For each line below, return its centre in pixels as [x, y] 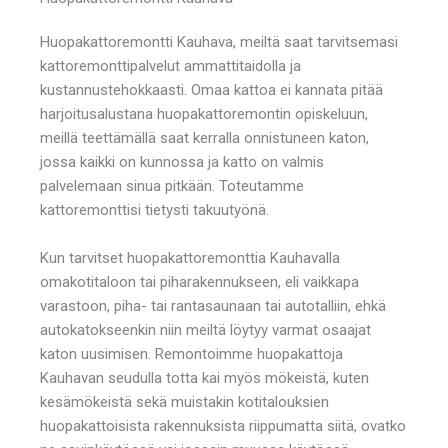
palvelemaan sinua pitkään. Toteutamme [172, 185]
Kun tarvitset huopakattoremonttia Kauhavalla [190, 257]
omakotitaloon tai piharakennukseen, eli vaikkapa [199, 281]
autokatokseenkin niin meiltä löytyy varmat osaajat [205, 329]
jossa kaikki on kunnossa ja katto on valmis [182, 161]
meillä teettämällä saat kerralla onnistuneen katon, [204, 137]
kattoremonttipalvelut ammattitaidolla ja [170, 65]
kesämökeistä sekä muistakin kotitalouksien [184, 401]
